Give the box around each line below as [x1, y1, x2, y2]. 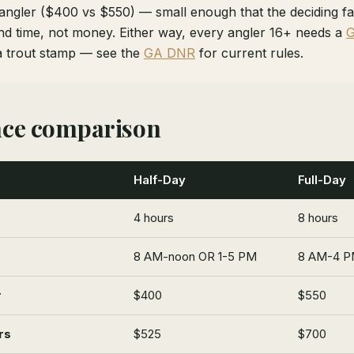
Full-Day [298, 171, 346, 187]
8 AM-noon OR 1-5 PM [134, 248, 257, 264]
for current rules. [195, 44, 303, 61]
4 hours [134, 209, 174, 225]
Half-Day [134, 171, 186, 187]
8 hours [298, 209, 338, 225]
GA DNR [144, 44, 195, 61]
